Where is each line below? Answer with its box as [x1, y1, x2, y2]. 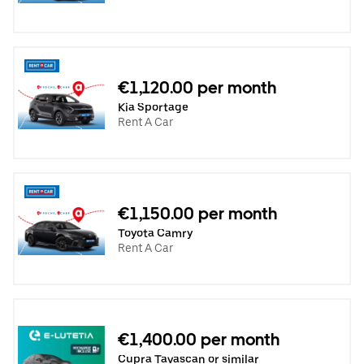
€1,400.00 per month [118, 329, 279, 349]
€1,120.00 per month [118, 77, 276, 97]
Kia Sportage [118, 100, 188, 114]
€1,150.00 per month [118, 203, 277, 223]
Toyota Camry [118, 226, 193, 240]
